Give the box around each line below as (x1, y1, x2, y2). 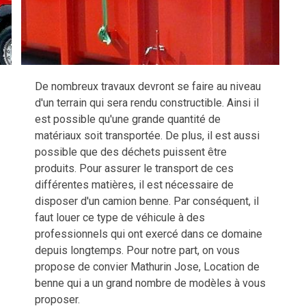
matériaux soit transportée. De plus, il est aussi (35, 128, 260, 142)
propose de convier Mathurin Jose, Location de (35, 260, 260, 273)
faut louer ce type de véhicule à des (35, 210, 205, 224)
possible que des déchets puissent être (35, 145, 227, 158)
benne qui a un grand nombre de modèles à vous (35, 276, 266, 290)
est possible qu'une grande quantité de (35, 112, 221, 126)
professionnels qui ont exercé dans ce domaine (35, 227, 262, 240)
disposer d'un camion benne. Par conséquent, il (35, 194, 259, 208)
